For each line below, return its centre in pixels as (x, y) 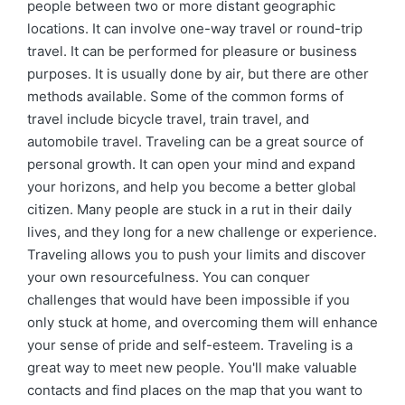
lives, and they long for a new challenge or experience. (202, 232)
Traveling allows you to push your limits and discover (197, 254)
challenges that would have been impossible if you (188, 300)
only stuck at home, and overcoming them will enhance (202, 322)
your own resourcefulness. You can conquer (169, 277)
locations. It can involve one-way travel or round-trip (195, 28)
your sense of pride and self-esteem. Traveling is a (190, 345)
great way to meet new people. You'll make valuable (192, 367)
